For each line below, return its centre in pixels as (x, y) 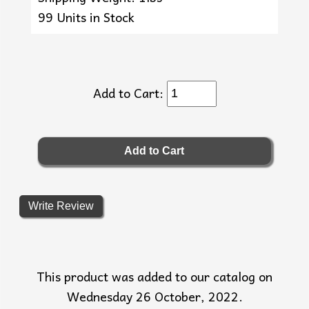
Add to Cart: (130, 92)
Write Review (61, 206)
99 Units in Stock (87, 17)
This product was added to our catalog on (154, 276)
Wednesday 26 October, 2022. (154, 296)
